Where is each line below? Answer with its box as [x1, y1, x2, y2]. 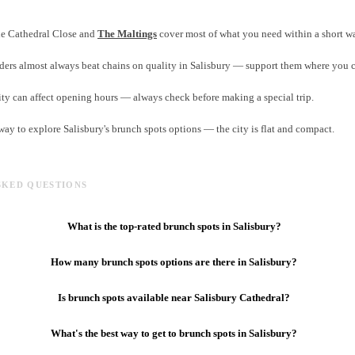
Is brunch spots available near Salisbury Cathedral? [58, 291, 291, 303]
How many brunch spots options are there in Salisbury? [51, 255, 298, 268]
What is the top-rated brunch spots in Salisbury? [67, 219, 281, 232]
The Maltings [97, 28, 157, 40]
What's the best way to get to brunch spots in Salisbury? [51, 326, 298, 339]
